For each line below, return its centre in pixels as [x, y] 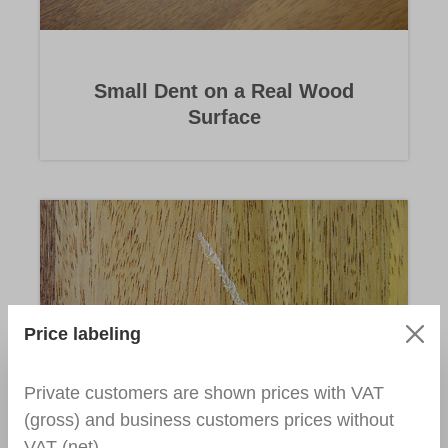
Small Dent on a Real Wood [224, 91]
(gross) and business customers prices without [209, 419]
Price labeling [82, 333]
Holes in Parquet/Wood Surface [224, 411]
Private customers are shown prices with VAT [204, 392]
